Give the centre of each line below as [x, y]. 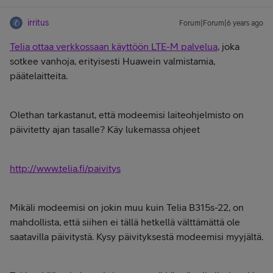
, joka [229, 46]
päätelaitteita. [39, 76]
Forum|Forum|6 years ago [221, 23]
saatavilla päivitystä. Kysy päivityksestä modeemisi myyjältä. [136, 236]
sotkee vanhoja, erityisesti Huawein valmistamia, [112, 61]
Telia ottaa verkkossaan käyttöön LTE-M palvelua [114, 46]
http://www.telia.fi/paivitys [65, 168]
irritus [38, 23]
